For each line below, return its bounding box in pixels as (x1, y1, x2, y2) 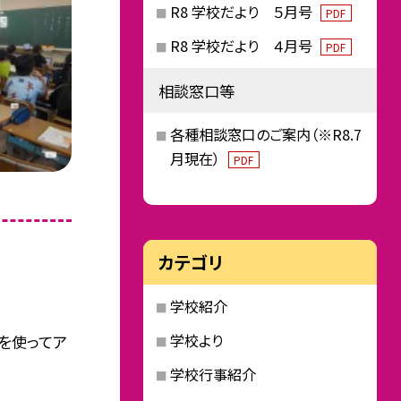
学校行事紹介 (169, 363, 256, 385)
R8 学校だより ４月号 (169, 35, 316, 57)
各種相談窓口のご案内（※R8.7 (169, 124, 362, 146)
